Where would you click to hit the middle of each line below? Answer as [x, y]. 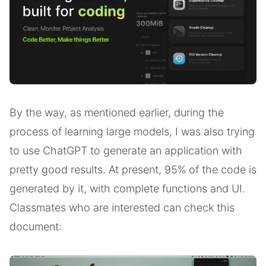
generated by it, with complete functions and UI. [127, 189]
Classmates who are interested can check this [122, 208]
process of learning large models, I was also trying [132, 132]
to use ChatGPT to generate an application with [126, 151]
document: [36, 227]
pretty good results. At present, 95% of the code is [133, 170]
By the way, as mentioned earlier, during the [117, 113]
